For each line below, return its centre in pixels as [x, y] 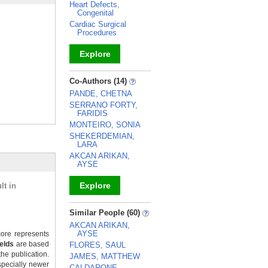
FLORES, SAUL [98, 245]
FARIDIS [92, 113]
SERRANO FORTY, [103, 105]
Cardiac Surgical [98, 24]
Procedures [97, 33]
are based [32, 244]
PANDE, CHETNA [101, 94]
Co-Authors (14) [99, 81]
